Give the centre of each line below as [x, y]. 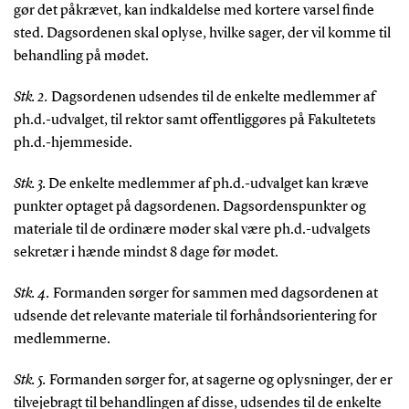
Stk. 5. [30, 380]
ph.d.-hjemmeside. [73, 143]
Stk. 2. [31, 97]
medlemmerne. [62, 339]
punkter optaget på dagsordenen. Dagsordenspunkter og [189, 207]
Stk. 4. [31, 294]
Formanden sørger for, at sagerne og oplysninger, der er [219, 380]
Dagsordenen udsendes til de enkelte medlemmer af [211, 97]
